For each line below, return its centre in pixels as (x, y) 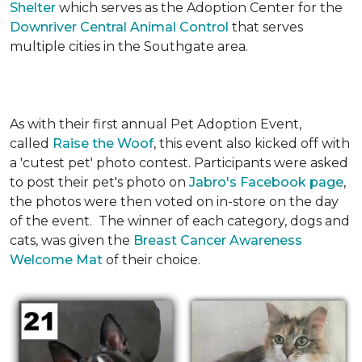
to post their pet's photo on (99, 182)
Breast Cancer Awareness (218, 240)
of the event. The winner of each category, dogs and (180, 221)
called (31, 143)
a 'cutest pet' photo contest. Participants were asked (179, 163)
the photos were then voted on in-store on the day (174, 202)
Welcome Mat (56, 260)
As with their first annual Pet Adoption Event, (156, 124)
